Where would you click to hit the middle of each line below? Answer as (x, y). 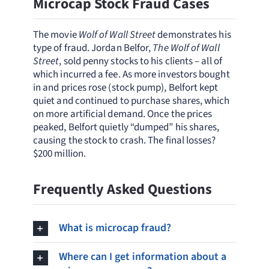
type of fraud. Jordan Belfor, (93, 48)
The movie (56, 35)
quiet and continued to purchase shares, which (131, 101)
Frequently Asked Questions (122, 189)
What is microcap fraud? (115, 228)
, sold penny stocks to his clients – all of (141, 61)
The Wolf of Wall (186, 48)
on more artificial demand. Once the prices (122, 114)
